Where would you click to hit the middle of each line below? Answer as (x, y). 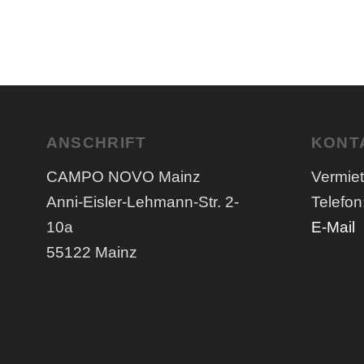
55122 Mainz (91, 252)
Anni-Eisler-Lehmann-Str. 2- (142, 201)
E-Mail (333, 227)
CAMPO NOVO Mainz (123, 176)
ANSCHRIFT (96, 142)
